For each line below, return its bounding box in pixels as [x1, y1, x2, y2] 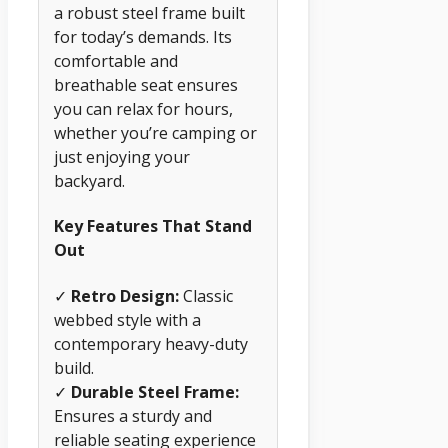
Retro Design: [71, 284, 179, 307]
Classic [179, 284, 233, 307]
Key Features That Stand [54, 215, 252, 238]
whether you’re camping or [54, 122, 257, 145]
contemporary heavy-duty [54, 332, 248, 355]
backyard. [54, 170, 125, 193]
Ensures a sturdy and [54, 404, 212, 427]
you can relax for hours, [54, 98, 233, 121]
